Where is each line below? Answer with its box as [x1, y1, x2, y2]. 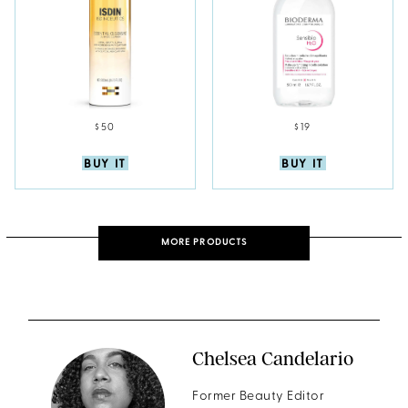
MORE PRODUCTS [161, 238, 247, 249]
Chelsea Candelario [192, 347, 354, 371]
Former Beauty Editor [192, 390, 325, 404]
